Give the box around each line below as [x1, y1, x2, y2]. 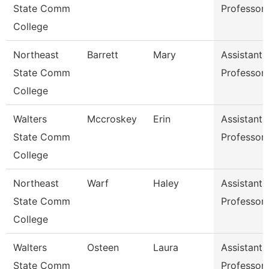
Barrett [87, 49, 118, 61]
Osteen [87, 241, 119, 253]
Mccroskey [87, 113, 137, 125]
